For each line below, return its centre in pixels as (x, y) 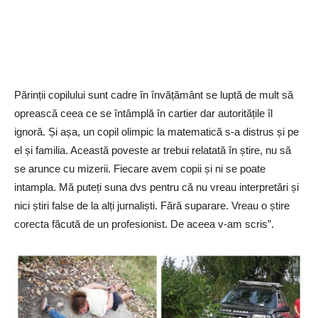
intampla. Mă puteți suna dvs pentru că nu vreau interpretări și (157, 187)
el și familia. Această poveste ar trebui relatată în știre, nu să (153, 150)
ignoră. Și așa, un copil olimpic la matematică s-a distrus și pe (157, 131)
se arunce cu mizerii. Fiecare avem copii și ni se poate (140, 168)
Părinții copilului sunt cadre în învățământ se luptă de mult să (154, 94)
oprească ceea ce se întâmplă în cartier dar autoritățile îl (143, 113)
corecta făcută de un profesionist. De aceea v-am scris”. (144, 224)
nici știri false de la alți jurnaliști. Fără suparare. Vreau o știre (152, 205)
